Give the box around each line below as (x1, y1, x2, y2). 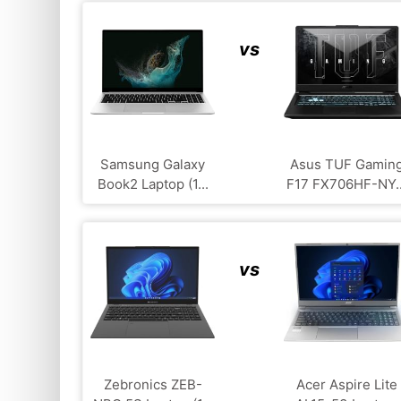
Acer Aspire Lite (295, 375, 397, 393)
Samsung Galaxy (100, 155, 206, 173)
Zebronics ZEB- (103, 375, 202, 393)
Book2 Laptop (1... (97, 175, 209, 192)
